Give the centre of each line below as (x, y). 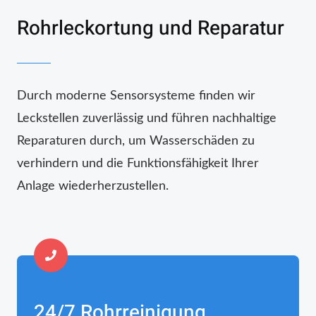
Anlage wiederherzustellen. (93, 186)
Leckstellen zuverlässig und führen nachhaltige (147, 118)
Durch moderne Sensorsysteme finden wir (136, 96)
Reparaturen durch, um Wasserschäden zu (136, 141)
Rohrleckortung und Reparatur (151, 29)
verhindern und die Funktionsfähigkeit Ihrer (138, 163)
